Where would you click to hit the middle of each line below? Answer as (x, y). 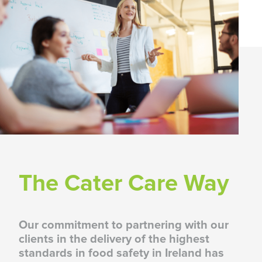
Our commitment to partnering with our (124, 225)
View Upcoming (104, 82)
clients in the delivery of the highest (114, 239)
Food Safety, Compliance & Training (126, 52)
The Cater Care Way (124, 183)
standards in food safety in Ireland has (121, 253)
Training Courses (110, 106)
